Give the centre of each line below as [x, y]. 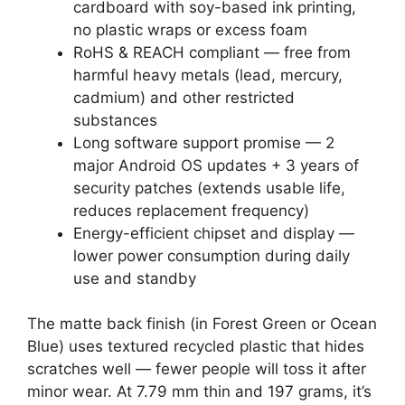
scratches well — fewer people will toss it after [197, 369]
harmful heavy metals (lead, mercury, [208, 75]
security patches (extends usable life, [209, 188]
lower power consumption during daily [212, 255]
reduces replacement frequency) [191, 210]
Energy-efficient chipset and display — [214, 233]
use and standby [135, 278]
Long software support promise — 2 [204, 142]
